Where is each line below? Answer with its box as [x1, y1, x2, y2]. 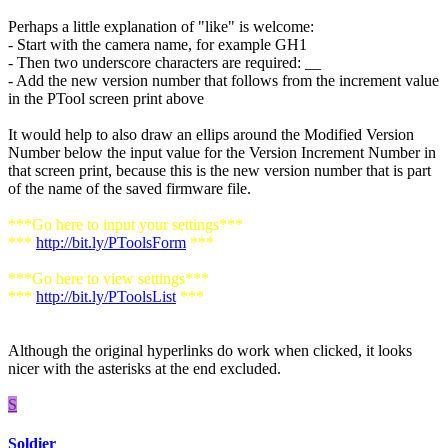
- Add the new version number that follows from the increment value [8, 71, 439, 89]
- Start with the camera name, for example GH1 [8, 35, 307, 53]
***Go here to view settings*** [8, 269, 209, 287]
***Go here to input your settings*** [8, 215, 243, 233]
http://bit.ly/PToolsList [36, 287, 176, 305]
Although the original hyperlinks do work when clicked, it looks [8, 341, 412, 359]
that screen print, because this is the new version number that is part [8, 161, 431, 179]
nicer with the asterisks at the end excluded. [8, 359, 281, 377]
